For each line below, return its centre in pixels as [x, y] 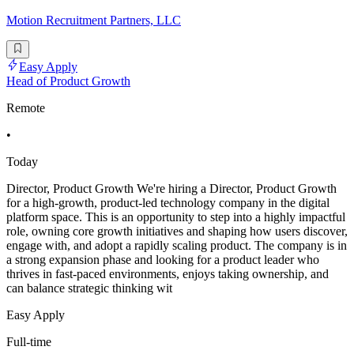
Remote [26, 107]
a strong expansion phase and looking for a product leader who [163, 259]
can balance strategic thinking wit [89, 288]
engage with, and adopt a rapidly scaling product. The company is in [177, 245]
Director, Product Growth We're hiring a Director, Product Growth [171, 188]
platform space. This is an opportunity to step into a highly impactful [176, 217]
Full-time [29, 341]
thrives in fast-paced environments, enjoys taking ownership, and [168, 273]
